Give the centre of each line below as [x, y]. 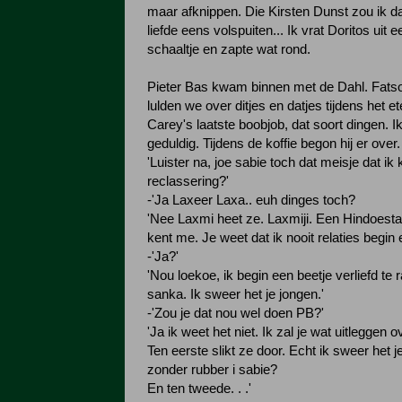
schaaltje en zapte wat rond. [229, 49]
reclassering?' [188, 181]
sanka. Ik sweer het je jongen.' [236, 294]
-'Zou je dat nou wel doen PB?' [236, 313]
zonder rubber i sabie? [212, 370]
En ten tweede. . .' [199, 389]
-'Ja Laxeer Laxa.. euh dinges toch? [251, 200]
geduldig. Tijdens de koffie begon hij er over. [274, 144]
